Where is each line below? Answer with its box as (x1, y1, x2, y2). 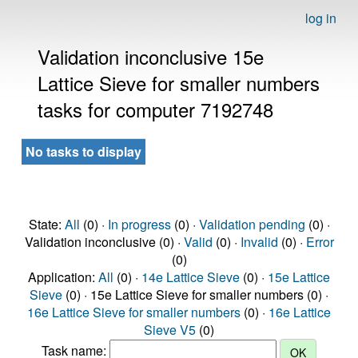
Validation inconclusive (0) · (24, 233, 184, 251)
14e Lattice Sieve (141, 268, 240, 286)
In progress (107, 215, 171, 233)
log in (305, 9, 336, 27)
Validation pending (198, 215, 305, 233)
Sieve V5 (144, 320, 196, 339)
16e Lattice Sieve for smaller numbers (27, 303, 241, 321)
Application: (28, 268, 98, 286)
